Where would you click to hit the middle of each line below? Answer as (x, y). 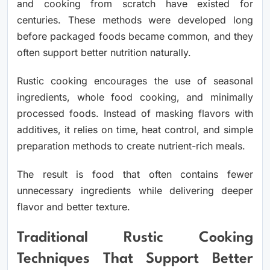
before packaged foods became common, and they (135, 36)
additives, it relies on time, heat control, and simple (135, 129)
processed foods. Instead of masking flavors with (135, 113)
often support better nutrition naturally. (104, 52)
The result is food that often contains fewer (135, 174)
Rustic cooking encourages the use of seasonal (135, 80)
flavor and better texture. (74, 206)
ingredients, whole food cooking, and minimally (135, 97)
